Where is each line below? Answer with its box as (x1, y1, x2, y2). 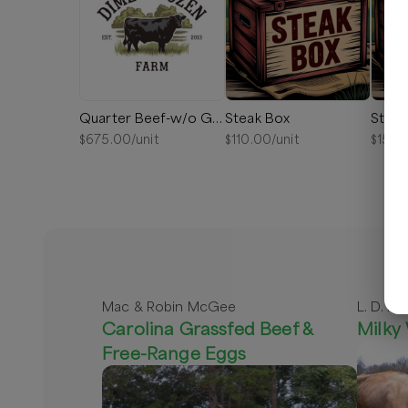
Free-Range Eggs (102, 342, 247, 363)
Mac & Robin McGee (102, 298, 237, 314)
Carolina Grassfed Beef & (102, 317, 313, 339)
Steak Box (225, 109, 291, 126)
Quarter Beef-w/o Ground (212, 109, 223, 126)
